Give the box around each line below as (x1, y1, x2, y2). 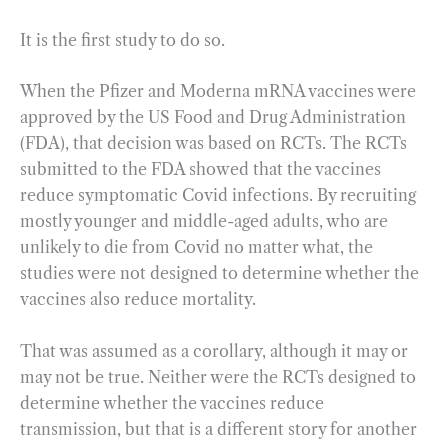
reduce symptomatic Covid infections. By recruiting (20, 185, 416, 206)
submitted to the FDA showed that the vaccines (20, 159, 381, 180)
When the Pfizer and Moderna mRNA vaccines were (20, 81, 416, 102)
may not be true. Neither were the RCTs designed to (20, 366, 416, 387)
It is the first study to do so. (20, 29, 229, 50)
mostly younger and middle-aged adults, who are (20, 211, 388, 232)
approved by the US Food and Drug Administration (20, 107, 406, 128)
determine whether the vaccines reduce (20, 392, 324, 413)
